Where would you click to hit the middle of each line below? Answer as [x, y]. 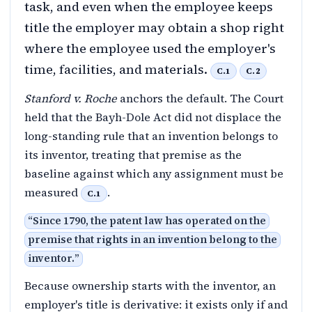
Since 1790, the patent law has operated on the [149, 221]
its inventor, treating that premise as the [133, 154]
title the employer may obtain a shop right [154, 27]
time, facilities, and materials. [116, 69]
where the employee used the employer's [150, 48]
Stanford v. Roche [71, 98]
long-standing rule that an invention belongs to [151, 135]
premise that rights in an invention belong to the [153, 240]
